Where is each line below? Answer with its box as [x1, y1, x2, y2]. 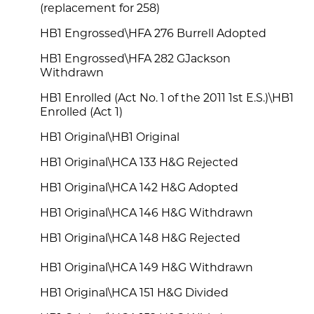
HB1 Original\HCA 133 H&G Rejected [40, 157, 239, 169]
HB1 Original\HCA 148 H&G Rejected [40, 233, 241, 245]
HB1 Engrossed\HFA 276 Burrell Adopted [40, 28, 267, 40]
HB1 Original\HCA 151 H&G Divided [40, 287, 229, 299]
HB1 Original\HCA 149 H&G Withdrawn [40, 262, 254, 274]
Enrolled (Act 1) [40, 107, 123, 118]
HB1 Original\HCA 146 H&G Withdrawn [40, 207, 254, 219]
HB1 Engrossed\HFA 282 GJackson [40, 53, 231, 65]
